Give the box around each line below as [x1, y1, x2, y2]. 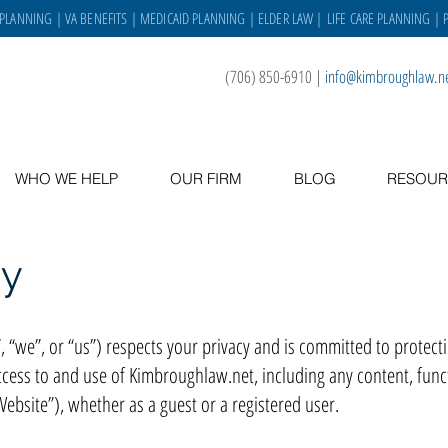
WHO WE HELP [15, 169, 118, 188]
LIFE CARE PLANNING [326, 8, 431, 28]
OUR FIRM [170, 169, 242, 188]
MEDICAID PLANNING [139, 8, 246, 28]
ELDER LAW [257, 8, 314, 28]
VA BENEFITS [64, 8, 128, 28]
